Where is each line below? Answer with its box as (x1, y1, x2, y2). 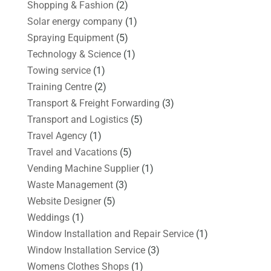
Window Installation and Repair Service (27, 227, 194, 240)
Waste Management (27, 178, 113, 191)
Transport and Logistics (27, 113, 128, 125)
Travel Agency (27, 129, 87, 142)
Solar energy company (27, 15, 123, 27)
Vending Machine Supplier (27, 162, 139, 174)
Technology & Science (27, 48, 121, 60)
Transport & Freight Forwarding (27, 97, 160, 109)
